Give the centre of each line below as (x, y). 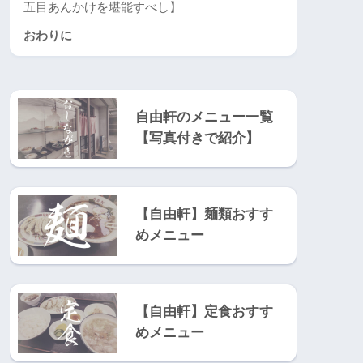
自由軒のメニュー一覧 (204, 117)
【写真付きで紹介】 (197, 138)
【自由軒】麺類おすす (204, 214)
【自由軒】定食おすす (204, 311)
